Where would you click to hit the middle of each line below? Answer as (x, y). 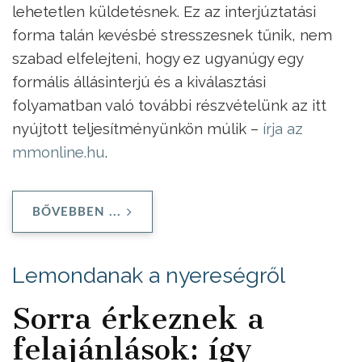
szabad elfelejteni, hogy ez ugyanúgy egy (158, 58)
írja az (283, 128)
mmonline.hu (59, 152)
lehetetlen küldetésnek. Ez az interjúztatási (164, 11)
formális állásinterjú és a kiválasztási (139, 81)
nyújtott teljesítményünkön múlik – (137, 128)
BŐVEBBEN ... (77, 212)
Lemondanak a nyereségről (149, 275)
